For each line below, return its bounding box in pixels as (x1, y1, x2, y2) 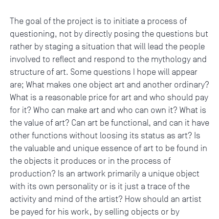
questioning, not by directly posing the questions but (10, 28, 208, 39)
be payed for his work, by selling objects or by (10, 206, 179, 217)
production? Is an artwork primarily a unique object (10, 168, 199, 178)
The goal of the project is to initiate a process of (10, 16, 187, 26)
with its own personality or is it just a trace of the (10, 181, 190, 191)
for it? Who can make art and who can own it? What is (10, 105, 206, 115)
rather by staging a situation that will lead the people (10, 41, 205, 51)
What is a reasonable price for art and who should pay (10, 92, 208, 102)
